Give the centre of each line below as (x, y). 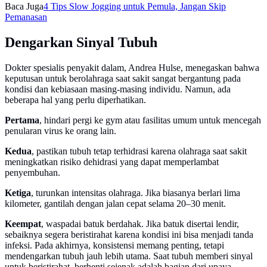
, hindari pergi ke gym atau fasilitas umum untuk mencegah (150, 120)
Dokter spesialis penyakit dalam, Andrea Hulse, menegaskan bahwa (132, 67)
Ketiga (18, 193)
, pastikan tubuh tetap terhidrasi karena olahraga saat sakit (139, 151)
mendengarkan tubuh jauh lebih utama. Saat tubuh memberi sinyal (129, 256)
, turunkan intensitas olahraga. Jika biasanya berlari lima (136, 193)
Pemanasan (26, 17)
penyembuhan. (32, 172)
